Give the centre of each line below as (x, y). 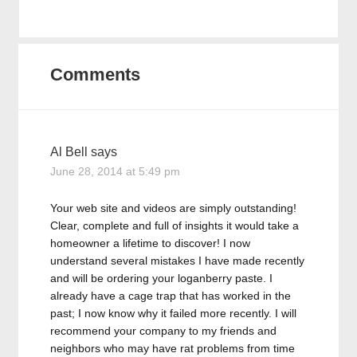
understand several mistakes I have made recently (178, 261)
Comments (96, 75)
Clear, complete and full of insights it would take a (175, 226)
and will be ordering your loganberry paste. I (162, 278)
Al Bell (69, 152)
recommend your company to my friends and (164, 331)
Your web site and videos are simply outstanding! (174, 208)
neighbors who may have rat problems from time (173, 348)
